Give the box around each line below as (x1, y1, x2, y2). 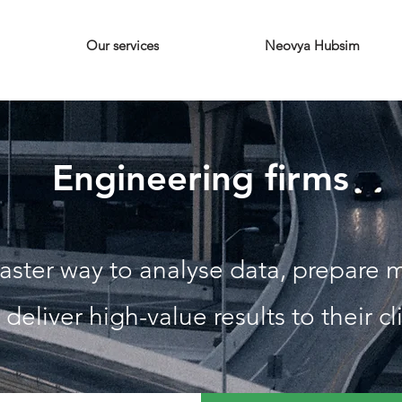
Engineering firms (52, 156, 349, 199)
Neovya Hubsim (264, 37, 360, 54)
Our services (86, 37, 160, 54)
